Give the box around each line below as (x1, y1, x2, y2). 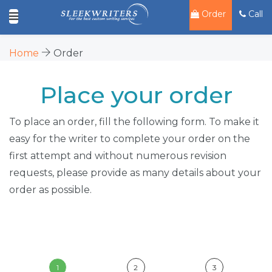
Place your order (39, 81, 233, 109)
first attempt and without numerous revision (9, 149, 226, 161)
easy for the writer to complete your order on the (9, 132, 250, 144)
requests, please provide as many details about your (9, 166, 261, 178)
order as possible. (9, 183, 92, 195)
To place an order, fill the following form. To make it (9, 115, 259, 127)
